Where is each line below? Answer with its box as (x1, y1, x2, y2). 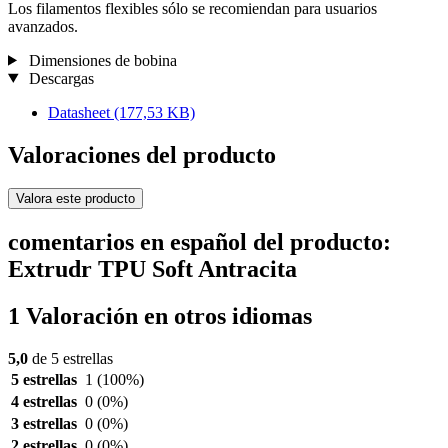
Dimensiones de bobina (24, 51, 177, 69)
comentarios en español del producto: (8, 229, 391, 256)
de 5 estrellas (28, 350, 113, 368)
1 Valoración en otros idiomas (8, 303, 312, 330)
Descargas (24, 69, 94, 87)
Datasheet (48, 103, 114, 121)
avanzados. (8, 17, 78, 35)
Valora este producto (16, 191, 135, 207)
